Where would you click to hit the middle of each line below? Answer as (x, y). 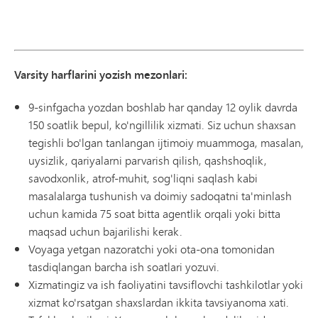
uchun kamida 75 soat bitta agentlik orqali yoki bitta (154, 214)
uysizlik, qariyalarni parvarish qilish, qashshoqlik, (148, 160)
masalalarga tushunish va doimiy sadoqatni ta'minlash (160, 196)
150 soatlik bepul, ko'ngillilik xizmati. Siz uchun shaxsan (162, 125)
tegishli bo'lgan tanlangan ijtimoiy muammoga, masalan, (166, 143)
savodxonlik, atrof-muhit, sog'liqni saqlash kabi (143, 178)
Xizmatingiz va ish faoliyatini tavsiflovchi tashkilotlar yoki (166, 285)
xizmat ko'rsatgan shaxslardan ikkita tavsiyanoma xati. (159, 302)
